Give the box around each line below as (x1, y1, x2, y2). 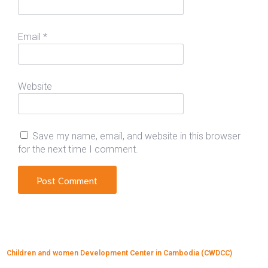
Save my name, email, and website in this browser (32, 130, 240, 142)
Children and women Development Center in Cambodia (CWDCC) (6, 248, 232, 257)
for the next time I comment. (18, 143, 138, 155)
